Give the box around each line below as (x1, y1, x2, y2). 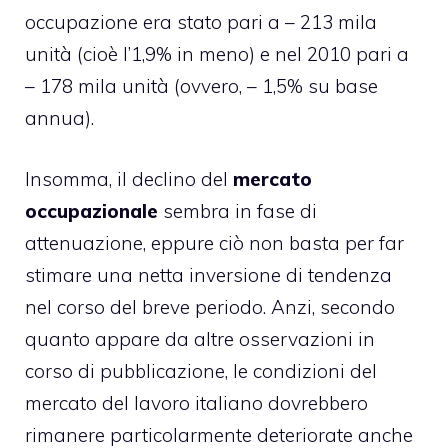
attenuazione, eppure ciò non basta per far (25, 230, 404, 255)
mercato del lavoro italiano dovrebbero (25, 390, 368, 415)
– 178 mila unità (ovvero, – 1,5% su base (25, 74, 378, 98)
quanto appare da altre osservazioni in (25, 326, 375, 351)
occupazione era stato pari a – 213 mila (25, 10, 377, 34)
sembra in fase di (158, 198, 317, 223)
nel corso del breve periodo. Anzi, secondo (25, 294, 395, 319)
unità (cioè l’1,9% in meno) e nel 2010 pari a (25, 42, 409, 66)
